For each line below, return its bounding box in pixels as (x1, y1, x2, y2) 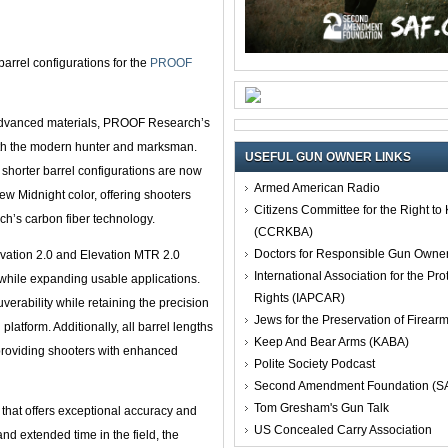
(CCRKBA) (254, 224, 313, 239)
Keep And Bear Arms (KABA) (254, 334, 409, 349)
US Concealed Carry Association (254, 422, 432, 437)
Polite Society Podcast (254, 356, 375, 371)
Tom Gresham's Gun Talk (254, 400, 389, 415)
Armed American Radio (254, 180, 380, 195)
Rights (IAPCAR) (254, 290, 345, 305)
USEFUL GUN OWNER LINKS (245, 149, 411, 164)
